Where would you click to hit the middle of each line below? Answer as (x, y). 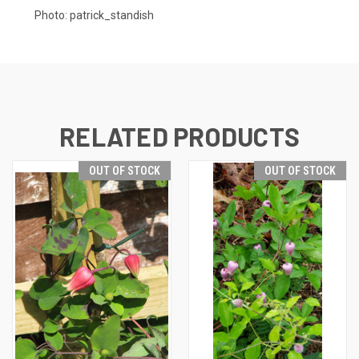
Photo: (52, 15)
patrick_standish (112, 15)
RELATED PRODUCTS (179, 136)
